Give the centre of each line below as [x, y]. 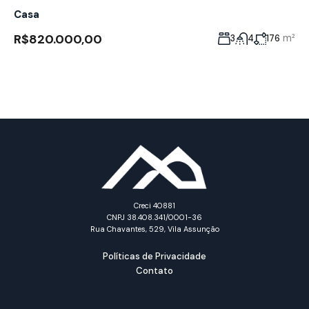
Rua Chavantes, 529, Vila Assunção [154, 229]
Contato [154, 271]
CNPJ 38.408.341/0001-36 [154, 217]
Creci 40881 [154, 206]
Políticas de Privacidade [154, 256]
